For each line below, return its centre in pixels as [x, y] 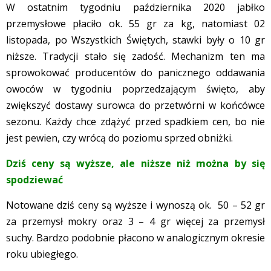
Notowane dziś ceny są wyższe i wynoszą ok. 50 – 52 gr [135, 205]
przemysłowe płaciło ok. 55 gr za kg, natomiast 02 [135, 23]
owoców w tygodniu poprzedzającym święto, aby [135, 89]
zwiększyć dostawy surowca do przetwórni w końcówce [135, 105]
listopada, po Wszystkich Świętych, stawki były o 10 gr [135, 40]
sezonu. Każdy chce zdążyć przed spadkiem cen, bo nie [135, 121]
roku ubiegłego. [42, 254]
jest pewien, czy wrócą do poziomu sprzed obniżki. [119, 138]
